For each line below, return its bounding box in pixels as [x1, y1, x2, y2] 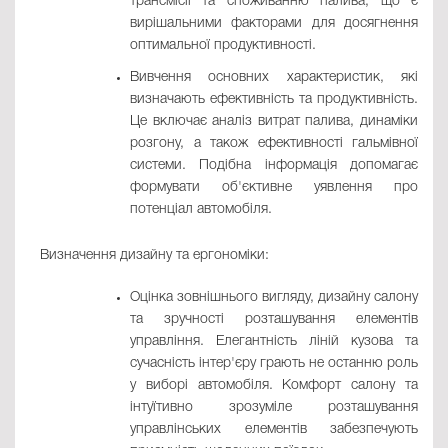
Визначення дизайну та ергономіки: [40, 249, 269, 263]
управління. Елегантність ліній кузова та [130, 335, 418, 349]
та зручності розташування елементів [130, 313, 418, 327]
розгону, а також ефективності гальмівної [130, 137, 418, 151]
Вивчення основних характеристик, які [130, 71, 418, 85]
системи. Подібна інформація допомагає [130, 159, 418, 173]
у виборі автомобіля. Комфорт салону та [130, 379, 418, 393]
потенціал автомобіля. [130, 203, 272, 217]
